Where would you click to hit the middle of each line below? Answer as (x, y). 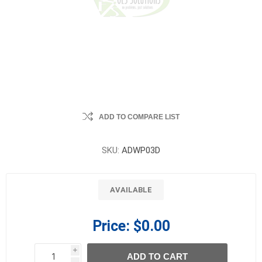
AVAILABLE (131, 190)
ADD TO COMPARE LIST (139, 117)
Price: (111, 226)
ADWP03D (141, 150)
